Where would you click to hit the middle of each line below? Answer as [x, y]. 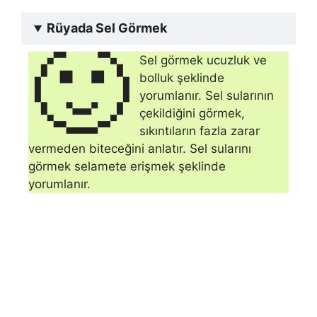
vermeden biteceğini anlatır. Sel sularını [140, 149]
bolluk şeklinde [182, 78]
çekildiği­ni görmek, [192, 114]
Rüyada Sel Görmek [107, 28]
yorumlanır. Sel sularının [207, 96]
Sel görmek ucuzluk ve [203, 60]
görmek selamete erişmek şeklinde [127, 167]
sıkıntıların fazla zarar [200, 131]
